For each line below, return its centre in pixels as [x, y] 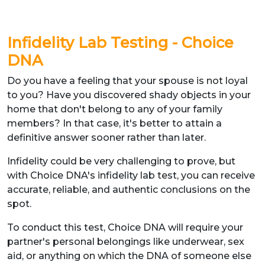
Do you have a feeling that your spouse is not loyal [127, 81]
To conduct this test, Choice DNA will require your [125, 227]
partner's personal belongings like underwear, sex [126, 242]
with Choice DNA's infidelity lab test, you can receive [131, 175]
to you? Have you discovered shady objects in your [129, 95]
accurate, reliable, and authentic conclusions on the [129, 190]
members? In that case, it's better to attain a [114, 123]
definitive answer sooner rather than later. [108, 138]
